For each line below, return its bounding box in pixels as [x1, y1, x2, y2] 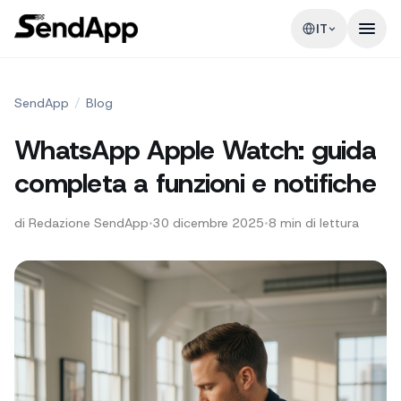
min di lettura [280, 215, 359, 231]
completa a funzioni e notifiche [14, 166, 376, 200]
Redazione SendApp [29, 215, 149, 231]
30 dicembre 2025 [153, 215, 264, 231]
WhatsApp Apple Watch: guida [14, 132, 376, 167]
